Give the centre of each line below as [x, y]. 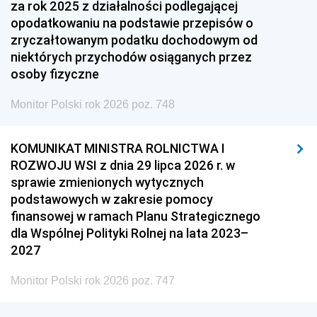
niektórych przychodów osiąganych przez [131, 57]
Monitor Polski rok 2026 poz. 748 [93, 104]
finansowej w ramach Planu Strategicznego [136, 216]
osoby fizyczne [55, 74]
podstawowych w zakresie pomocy [112, 199]
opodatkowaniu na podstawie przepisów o [132, 23]
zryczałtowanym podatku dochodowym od [134, 40]
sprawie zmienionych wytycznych [107, 182]
